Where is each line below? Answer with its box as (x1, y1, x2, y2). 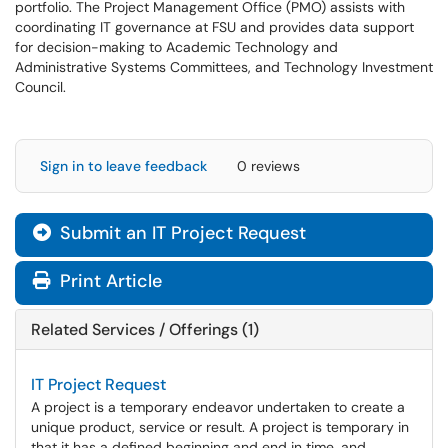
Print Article (55, 269, 162, 293)
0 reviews (237, 157, 300, 175)
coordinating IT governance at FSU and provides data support (15, 18, 414, 36)
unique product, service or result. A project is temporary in (31, 418, 409, 436)
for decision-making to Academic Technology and (15, 38, 338, 56)
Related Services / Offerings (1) (31, 319, 259, 340)
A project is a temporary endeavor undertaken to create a (31, 398, 405, 416)
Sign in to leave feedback (40, 157, 207, 175)
